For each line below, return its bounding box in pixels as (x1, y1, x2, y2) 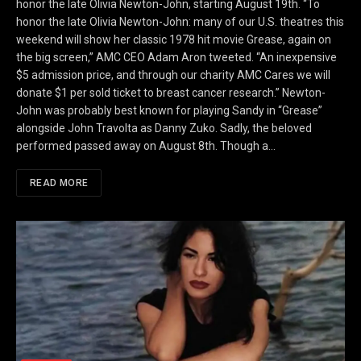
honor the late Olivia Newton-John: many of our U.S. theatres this (16, 15, 344, 28)
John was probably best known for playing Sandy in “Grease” (16, 103, 322, 117)
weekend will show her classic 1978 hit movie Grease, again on (16, 32, 331, 46)
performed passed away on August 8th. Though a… (16, 139, 276, 152)
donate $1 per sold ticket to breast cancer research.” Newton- (16, 85, 326, 99)
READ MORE (30, 176, 89, 189)
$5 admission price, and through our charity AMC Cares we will (16, 68, 330, 81)
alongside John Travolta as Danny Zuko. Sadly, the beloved (16, 121, 312, 135)
